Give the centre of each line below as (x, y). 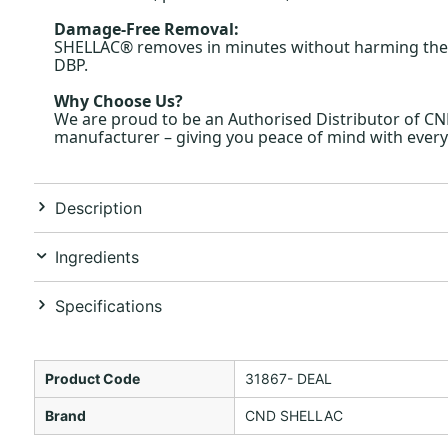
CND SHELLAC (293, 415)
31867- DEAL (288, 378)
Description (98, 207)
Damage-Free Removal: (146, 28)
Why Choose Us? (118, 100)
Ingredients (96, 256)
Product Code (92, 378)
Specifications (108, 305)
